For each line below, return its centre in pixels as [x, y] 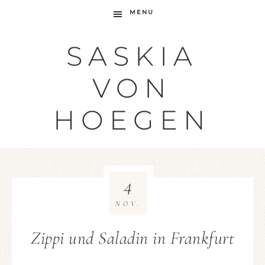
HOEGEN [132, 120]
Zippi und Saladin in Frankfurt [132, 238]
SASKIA [132, 56]
